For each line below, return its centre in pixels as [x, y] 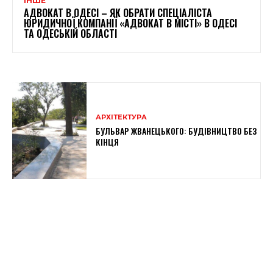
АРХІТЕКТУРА [122, 117]
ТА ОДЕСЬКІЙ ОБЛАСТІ [70, 33]
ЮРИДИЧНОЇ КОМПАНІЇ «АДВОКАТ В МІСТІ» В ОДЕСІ [130, 23]
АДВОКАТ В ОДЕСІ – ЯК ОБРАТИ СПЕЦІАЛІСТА [118, 12]
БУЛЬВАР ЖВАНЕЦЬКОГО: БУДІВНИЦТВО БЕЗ [176, 130]
